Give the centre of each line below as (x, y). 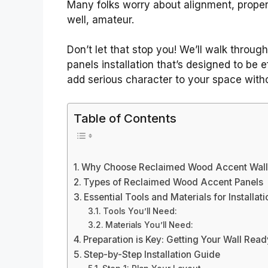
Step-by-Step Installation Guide (152, 255)
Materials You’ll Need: (149, 225)
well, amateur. (100, 19)
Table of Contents (125, 118)
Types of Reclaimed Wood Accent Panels (173, 182)
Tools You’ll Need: (140, 211)
